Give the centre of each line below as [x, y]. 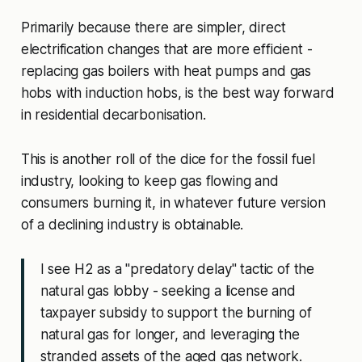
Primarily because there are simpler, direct [153, 27]
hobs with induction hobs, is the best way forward [177, 93]
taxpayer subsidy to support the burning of [176, 312]
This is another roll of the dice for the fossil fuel [168, 159]
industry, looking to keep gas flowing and [149, 181]
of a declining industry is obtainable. [132, 224]
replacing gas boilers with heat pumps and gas [166, 71]
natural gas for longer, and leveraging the [170, 334]
